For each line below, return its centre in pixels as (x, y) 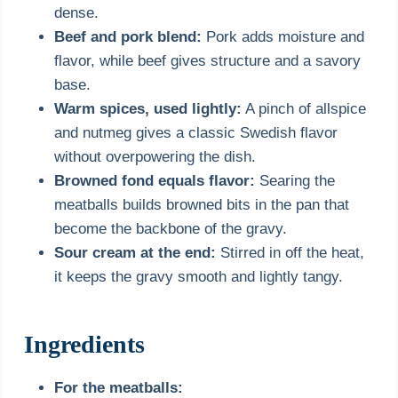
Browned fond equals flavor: (155, 180)
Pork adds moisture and (283, 36)
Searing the (295, 180)
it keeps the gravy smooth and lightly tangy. (199, 276)
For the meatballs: (119, 387)
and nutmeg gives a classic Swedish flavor (196, 132)
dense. (77, 12)
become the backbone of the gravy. (171, 228)
